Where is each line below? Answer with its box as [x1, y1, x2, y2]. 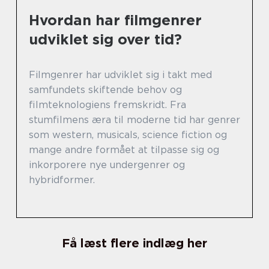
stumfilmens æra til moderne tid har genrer [29, 113, 240, 125]
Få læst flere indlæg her [62, 235, 207, 250]
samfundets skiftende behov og [29, 83, 182, 95]
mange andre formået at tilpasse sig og [29, 144, 219, 156]
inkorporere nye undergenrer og [29, 159, 185, 171]
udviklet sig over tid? [29, 30, 182, 48]
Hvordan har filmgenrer [29, 11, 202, 29]
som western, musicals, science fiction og [29, 128, 227, 141]
